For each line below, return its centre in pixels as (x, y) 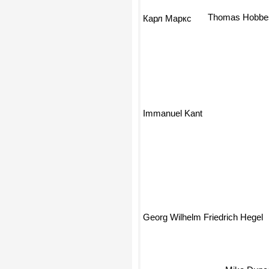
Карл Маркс (167, 19)
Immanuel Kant (173, 117)
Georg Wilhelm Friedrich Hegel (203, 218)
